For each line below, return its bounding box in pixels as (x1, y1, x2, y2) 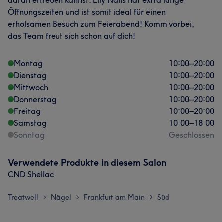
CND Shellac (8, 169, 54, 179)
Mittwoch (14, 82, 48, 92)
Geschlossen (169, 130, 214, 140)
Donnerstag (14, 94, 56, 104)
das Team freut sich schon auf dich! (8, 31, 135, 41)
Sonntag (14, 130, 45, 140)
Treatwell (8, 193, 38, 202)
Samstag (14, 118, 47, 128)
